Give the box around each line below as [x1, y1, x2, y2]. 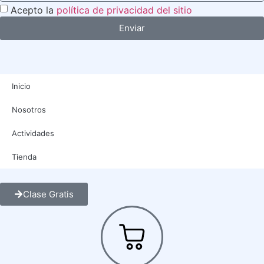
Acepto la [11, 4, 57, 16]
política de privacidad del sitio [57, 4, 192, 16]
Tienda [12, 151, 37, 161]
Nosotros [12, 104, 46, 114]
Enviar [119, 22, 145, 34]
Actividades [12, 128, 54, 138]
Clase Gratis [23, 188, 74, 200]
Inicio [12, 81, 31, 91]
